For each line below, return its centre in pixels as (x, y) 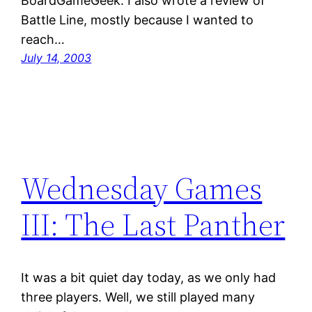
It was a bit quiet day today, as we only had (149, 278)
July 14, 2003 (56, 58)
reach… (43, 40)
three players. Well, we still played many (138, 297)
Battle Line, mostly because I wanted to (138, 20)
